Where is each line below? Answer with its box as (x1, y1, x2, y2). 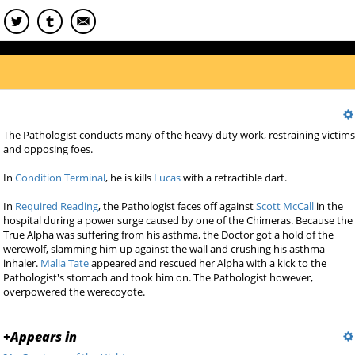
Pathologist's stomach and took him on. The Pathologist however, (3, 270, 314, 284)
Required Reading (15, 199, 99, 213)
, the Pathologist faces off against (98, 199, 257, 213)
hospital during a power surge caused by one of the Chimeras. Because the (3, 213, 353, 227)
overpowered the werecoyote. (3, 284, 146, 299)
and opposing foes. (3, 142, 94, 156)
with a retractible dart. (181, 170, 288, 185)
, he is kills (105, 170, 155, 185)
